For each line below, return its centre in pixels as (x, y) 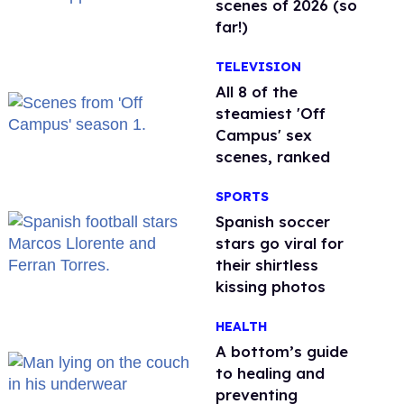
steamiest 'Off (271, 114)
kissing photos (271, 287)
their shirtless (267, 265)
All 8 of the (257, 92)
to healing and (271, 373)
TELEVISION (259, 67)
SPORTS (243, 197)
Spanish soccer (273, 222)
